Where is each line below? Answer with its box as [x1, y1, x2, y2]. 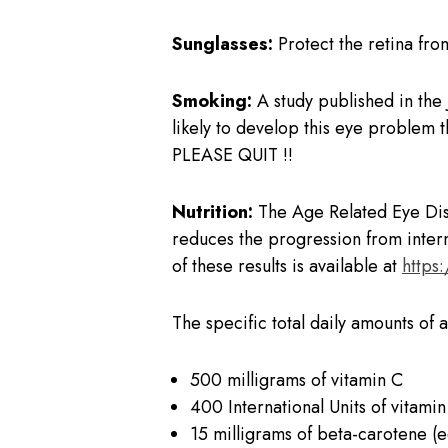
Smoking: [172, 87, 252, 114]
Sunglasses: [172, 30, 273, 57]
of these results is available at [172, 252, 402, 279]
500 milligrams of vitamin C [190, 366, 403, 393]
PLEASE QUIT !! [172, 141, 293, 168]
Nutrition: [172, 198, 253, 225]
